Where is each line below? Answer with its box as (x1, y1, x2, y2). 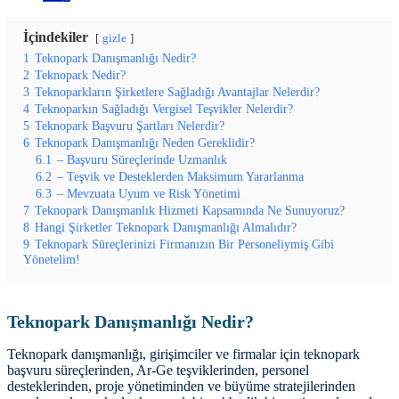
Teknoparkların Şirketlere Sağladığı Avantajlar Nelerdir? (35, 84, 320, 99)
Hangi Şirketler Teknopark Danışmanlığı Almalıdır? (35, 219, 297, 234)
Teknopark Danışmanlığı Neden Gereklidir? (35, 134, 255, 150)
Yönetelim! (23, 251, 80, 266)
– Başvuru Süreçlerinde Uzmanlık (57, 151, 227, 167)
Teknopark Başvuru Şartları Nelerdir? (35, 118, 224, 133)
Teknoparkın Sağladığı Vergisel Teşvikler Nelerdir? (35, 101, 293, 116)
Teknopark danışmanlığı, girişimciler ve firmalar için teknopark (7, 346, 360, 362)
